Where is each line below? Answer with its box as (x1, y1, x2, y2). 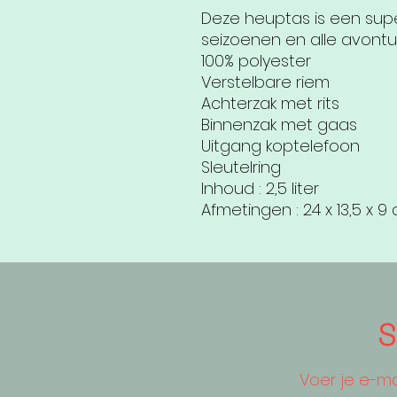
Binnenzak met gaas (201, 113, 357, 136)
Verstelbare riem (201, 71, 330, 94)
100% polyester (201, 50, 311, 73)
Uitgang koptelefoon (201, 135, 360, 158)
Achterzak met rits (201, 92, 339, 115)
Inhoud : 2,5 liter (201, 177, 319, 200)
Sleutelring (201, 156, 281, 179)
